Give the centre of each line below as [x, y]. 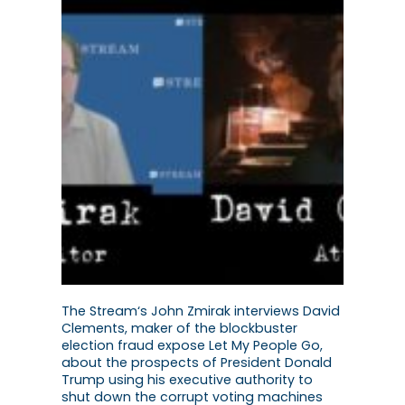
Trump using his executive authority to [187, 380]
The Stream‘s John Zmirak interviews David [201, 311]
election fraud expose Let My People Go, [192, 346]
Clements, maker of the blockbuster [179, 329]
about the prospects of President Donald [197, 363]
